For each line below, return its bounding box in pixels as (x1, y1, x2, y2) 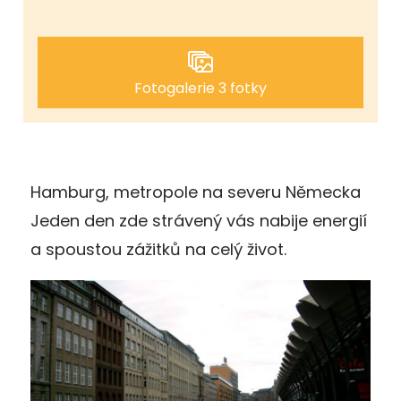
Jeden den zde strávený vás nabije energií (30, 209, 367, 232)
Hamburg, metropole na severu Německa (30, 180, 361, 203)
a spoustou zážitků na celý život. (30, 237, 286, 260)
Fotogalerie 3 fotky (134, 77, 267, 98)
